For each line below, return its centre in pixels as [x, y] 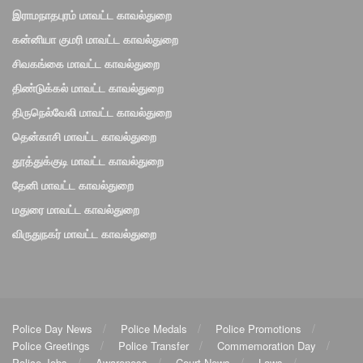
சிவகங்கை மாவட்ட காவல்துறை [86, 63]
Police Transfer [154, 345]
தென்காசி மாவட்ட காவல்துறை [84, 136]
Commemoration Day [267, 345]
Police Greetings [51, 345]
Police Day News [52, 328]
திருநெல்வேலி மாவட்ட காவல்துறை [92, 111]
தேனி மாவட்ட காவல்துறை [73, 184]
